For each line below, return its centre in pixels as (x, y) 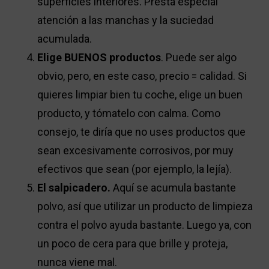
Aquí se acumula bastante (174, 188)
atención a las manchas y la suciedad (126, 20)
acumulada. (65, 39)
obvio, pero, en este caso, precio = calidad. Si (142, 76)
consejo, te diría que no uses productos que (142, 132)
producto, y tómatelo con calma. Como (129, 113)
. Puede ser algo (199, 58)
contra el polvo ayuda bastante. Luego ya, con (145, 225)
